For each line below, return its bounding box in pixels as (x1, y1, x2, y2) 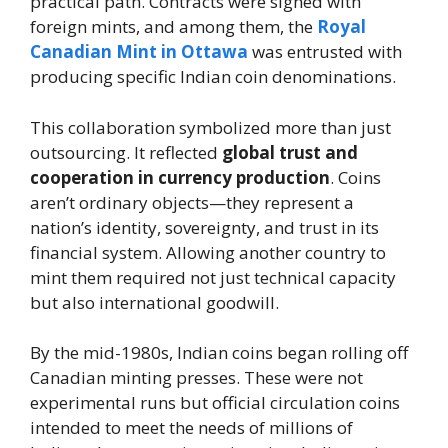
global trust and (222, 140, 358, 164)
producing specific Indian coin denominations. (30, 65, 396, 88)
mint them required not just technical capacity (30, 265, 396, 289)
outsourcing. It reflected (30, 140, 222, 164)
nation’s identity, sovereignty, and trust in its (30, 215, 379, 239)
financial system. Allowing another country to (30, 240, 386, 264)
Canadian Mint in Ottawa (30, 40, 248, 63)
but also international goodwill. (30, 290, 279, 314)
